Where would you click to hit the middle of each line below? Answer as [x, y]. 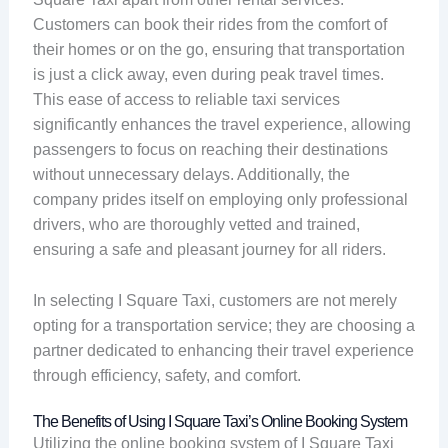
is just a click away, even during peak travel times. [208, 75]
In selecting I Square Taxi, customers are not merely [214, 300]
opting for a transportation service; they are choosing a [223, 325]
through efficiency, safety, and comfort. [166, 375]
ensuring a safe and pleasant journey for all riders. [209, 250]
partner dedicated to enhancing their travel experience [223, 350]
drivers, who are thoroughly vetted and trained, [196, 225]
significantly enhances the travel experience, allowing [221, 125]
